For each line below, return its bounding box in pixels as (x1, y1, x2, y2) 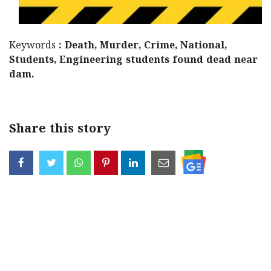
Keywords (9, 40, 59, 53)
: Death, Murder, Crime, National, (59, 40, 227, 53)
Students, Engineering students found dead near (9, 54, 258, 67)
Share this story (9, 122, 111, 138)
